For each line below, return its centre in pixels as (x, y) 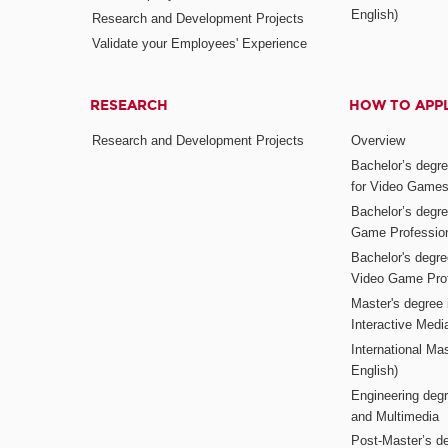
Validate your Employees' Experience (200, 43)
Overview (377, 141)
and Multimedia (394, 416)
